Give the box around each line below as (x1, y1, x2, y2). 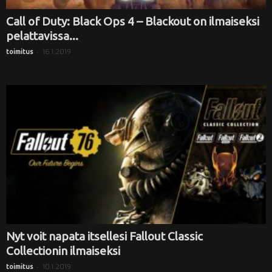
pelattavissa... (6, 29, 78, 43)
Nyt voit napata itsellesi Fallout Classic (6, 229, 203, 243)
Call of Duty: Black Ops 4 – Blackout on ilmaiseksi (6, 15, 259, 29)
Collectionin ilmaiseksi (6, 243, 120, 257)
